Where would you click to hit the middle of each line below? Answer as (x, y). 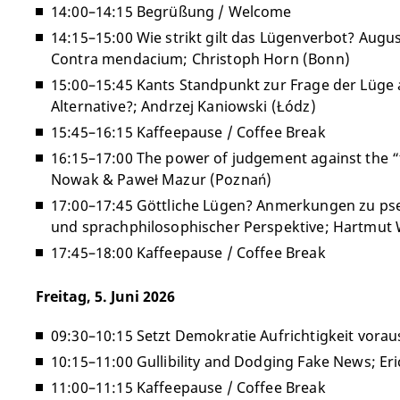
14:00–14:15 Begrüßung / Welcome (173, 12)
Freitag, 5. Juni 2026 (105, 296)
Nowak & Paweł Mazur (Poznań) (162, 179)
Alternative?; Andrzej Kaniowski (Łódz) (183, 106)
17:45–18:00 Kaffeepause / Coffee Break (188, 253)
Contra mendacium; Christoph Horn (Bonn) (200, 59)
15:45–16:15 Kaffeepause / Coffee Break (188, 132)
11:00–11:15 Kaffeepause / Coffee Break (188, 387)
